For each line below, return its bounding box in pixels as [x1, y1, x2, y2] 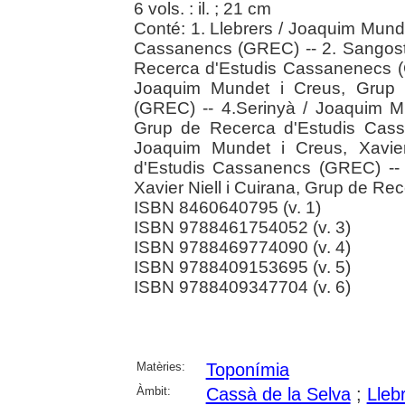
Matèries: [136, 360, 185, 374]
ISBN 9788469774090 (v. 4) [133, 238, 351, 258]
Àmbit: [136, 384, 171, 399]
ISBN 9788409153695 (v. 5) [133, 258, 351, 278]
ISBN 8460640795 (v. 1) [133, 198, 321, 218]
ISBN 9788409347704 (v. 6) [133, 278, 351, 297]
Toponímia [205, 360, 289, 381]
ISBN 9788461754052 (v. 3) [133, 218, 351, 238]
